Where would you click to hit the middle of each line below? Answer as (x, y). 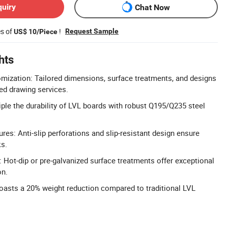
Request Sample (92, 31)
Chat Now (152, 7)
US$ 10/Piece (36, 32)
